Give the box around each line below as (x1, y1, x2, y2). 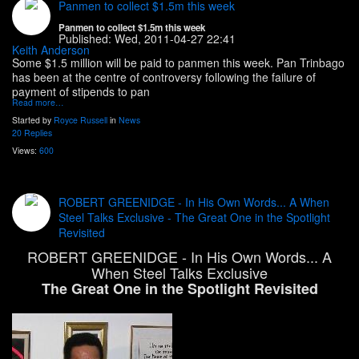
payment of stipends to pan (12, 83, 150, 100)
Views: (12, 144, 39, 157)
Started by (12, 114, 54, 127)
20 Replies (12, 127, 52, 139)
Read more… (12, 96, 64, 109)
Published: (58, 30, 115, 47)
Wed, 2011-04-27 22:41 (115, 30, 236, 47)
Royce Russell (54, 114, 107, 127)
